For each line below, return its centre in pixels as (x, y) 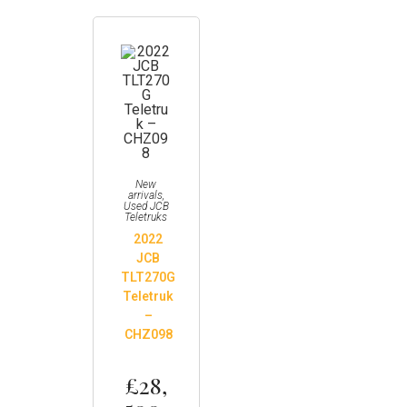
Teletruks (146, 217)
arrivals (145, 195)
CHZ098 (148, 334)
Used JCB (146, 206)
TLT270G (148, 277)
